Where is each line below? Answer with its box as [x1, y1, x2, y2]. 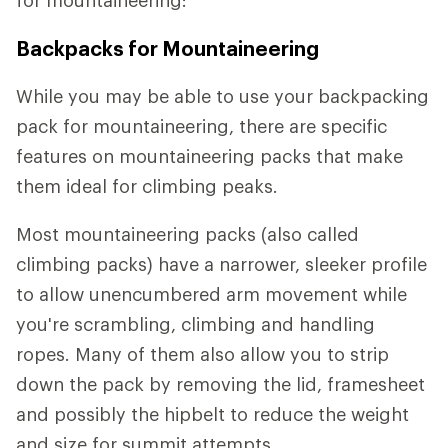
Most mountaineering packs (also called [16, 222, 359, 245]
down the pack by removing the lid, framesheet [16, 372, 425, 395]
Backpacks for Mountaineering [16, 35, 319, 60]
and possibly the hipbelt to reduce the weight [16, 402, 409, 425]
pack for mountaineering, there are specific [16, 114, 387, 137]
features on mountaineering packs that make [16, 144, 403, 167]
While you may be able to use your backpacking [16, 84, 429, 107]
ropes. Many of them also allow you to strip [16, 342, 389, 365]
